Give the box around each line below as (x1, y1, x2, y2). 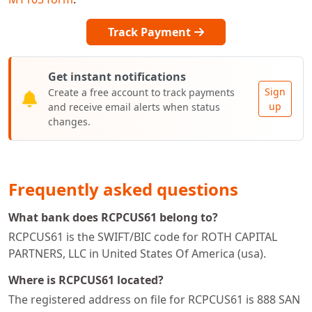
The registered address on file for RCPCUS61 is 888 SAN (8, 292, 300, 308)
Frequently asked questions (8, 178, 238, 201)
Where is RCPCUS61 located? (8, 272, 164, 288)
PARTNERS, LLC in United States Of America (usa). (8, 246, 266, 262)
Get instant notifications (48, 69, 186, 85)
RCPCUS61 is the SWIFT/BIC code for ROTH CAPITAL (8, 229, 277, 245)
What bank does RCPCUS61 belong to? (8, 210, 218, 226)
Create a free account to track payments (48, 86, 235, 100)
